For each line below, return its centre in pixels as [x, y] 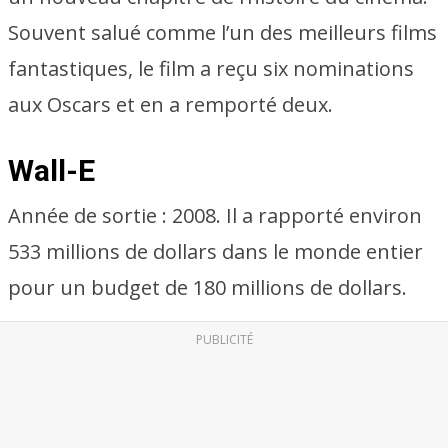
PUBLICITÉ [224, 339]
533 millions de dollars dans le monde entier [215, 251]
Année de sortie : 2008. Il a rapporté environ [215, 215]
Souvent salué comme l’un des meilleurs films [222, 32]
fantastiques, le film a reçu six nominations [211, 68]
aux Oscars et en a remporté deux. [170, 104]
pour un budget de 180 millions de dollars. [207, 287]
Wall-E [51, 170]
